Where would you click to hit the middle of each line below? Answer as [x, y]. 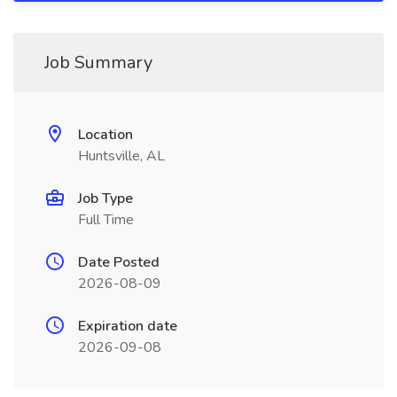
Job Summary [98, 62]
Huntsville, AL [121, 156]
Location [105, 135]
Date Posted [119, 262]
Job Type [105, 198]
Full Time [106, 220]
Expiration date [128, 326]
